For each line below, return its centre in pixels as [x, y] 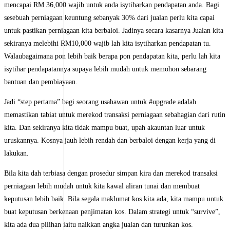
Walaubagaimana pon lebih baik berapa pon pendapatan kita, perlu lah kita [112, 56]
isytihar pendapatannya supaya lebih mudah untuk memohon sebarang [105, 69]
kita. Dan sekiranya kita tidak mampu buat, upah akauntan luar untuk [104, 128]
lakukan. [16, 154]
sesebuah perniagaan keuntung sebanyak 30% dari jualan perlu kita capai [109, 18]
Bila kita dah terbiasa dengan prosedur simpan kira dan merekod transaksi [111, 174]
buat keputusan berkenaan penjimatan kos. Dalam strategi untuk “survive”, [112, 212]
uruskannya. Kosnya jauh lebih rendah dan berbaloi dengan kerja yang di [110, 141]
